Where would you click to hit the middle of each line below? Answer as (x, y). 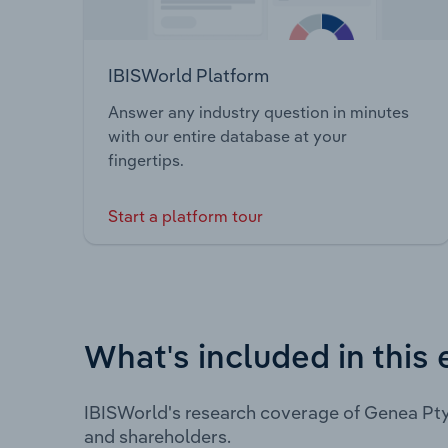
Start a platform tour (185, 216)
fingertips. (146, 160)
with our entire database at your (227, 136)
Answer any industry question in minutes (258, 112)
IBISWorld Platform (188, 75)
